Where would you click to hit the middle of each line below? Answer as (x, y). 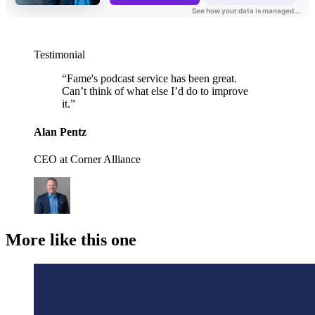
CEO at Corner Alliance (87, 159)
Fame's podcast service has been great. (152, 79)
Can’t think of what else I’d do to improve (155, 91)
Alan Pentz (60, 131)
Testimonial (59, 55)
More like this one (71, 239)
